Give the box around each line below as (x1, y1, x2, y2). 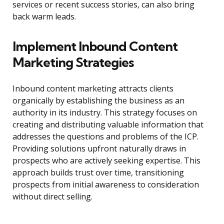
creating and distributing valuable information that (12, 119, 203, 130)
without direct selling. (12, 191, 92, 202)
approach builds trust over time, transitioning (12, 167, 184, 178)
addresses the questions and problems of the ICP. (12, 131, 198, 142)
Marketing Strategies (12, 54, 133, 71)
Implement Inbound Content (12, 38, 177, 55)
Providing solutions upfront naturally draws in (12, 143, 186, 154)
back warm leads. (12, 11, 76, 22)
